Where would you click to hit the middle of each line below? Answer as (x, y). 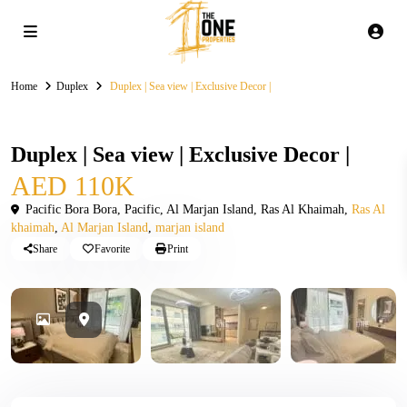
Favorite (112, 249)
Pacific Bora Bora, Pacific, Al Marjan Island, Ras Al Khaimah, (187, 209)
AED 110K (73, 186)
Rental (36, 132)
